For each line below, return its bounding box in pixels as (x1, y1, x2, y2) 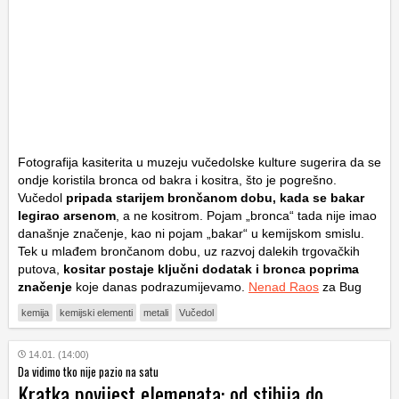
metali (143, 306, 168, 318)
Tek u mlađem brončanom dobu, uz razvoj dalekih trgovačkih (18, 243, 360, 258)
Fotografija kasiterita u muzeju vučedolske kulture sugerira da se (18, 154, 381, 169)
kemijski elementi (60, 306, 133, 318)
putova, (18, 261, 63, 276)
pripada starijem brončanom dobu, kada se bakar (62, 190, 364, 205)
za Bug (319, 279, 362, 294)
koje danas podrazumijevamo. (72, 279, 248, 294)
